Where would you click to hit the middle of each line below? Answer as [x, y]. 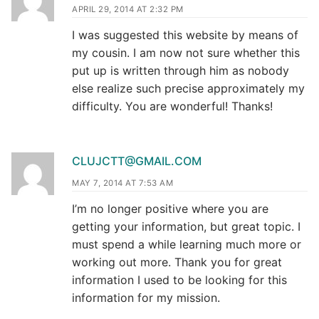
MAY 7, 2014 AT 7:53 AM [122, 183]
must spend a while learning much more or [187, 244]
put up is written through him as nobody [181, 70]
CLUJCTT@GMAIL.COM [137, 161]
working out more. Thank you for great [177, 262]
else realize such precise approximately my [188, 88]
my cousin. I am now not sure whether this [186, 52]
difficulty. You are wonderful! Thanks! [172, 106]
